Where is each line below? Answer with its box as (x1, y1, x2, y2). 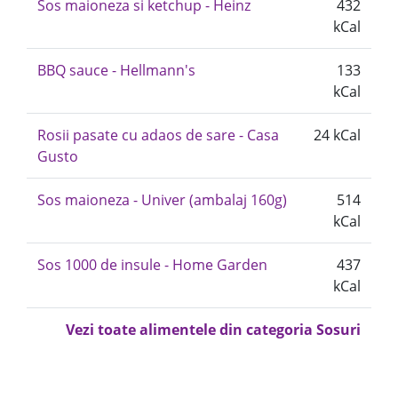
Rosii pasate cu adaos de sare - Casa (37, 125, 279, 145)
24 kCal (314, 125, 361, 145)
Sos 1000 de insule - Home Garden (37, 255, 267, 275)
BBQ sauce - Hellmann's (37, 60, 195, 80)
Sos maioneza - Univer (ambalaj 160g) (37, 190, 287, 210)
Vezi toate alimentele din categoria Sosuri (66, 320, 361, 339)
